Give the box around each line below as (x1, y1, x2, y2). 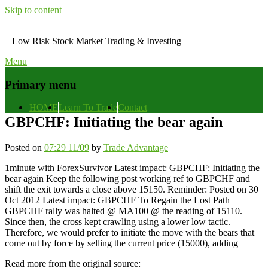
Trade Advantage (103, 142, 168, 153)
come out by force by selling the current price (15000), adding (5, 238, 238, 249)
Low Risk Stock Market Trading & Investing (12, 36, 181, 46)
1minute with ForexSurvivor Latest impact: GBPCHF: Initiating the (5, 163, 260, 173)
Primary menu (5, 78, 77, 91)
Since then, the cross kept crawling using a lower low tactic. (5, 217, 230, 227)
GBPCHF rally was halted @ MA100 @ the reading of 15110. (5, 206, 242, 217)
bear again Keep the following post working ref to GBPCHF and (5, 173, 250, 184)
